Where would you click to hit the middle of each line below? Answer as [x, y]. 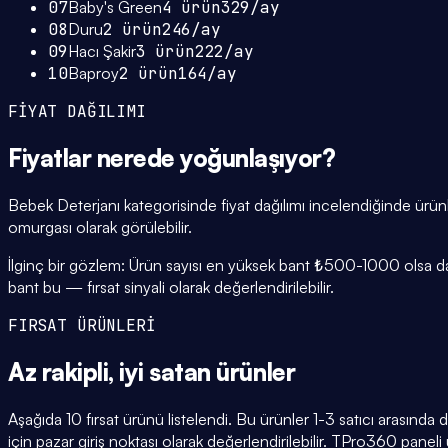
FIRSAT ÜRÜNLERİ [82, 326]
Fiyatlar [52, 158]
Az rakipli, [64, 371]
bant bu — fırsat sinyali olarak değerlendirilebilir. [171, 287]
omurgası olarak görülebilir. [100, 227]
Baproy [93, 73]
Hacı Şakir [101, 51]
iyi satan [165, 371]
